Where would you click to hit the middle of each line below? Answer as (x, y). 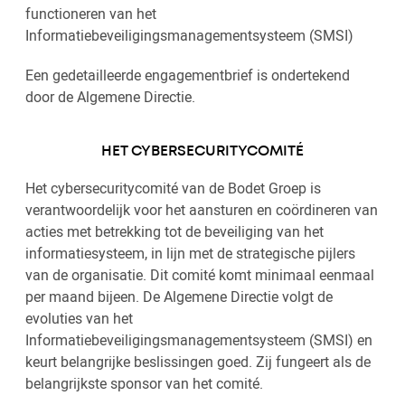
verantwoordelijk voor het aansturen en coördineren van (202, 210)
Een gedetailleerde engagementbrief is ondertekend (188, 75)
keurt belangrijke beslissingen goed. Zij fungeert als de (198, 362)
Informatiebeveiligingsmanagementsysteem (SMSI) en (199, 340)
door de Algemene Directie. (110, 97)
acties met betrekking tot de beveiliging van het (174, 231)
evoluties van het (79, 318)
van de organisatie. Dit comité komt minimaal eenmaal (200, 275)
